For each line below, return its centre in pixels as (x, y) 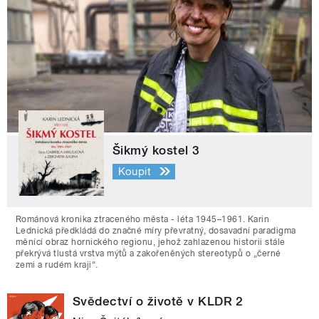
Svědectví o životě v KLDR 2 (158, 302)
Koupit (135, 171)
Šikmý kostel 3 (156, 151)
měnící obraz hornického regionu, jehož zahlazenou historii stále (151, 242)
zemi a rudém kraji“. (57, 265)
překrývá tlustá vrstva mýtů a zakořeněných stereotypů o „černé (148, 254)
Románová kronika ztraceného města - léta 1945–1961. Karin (143, 220)
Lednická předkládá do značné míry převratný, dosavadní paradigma (156, 231)
